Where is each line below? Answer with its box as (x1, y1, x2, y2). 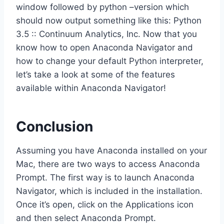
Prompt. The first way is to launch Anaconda (16, 172, 194, 183)
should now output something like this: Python (16, 15, 201, 26)
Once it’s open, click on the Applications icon (16, 199, 193, 210)
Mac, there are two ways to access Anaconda (16, 159, 200, 169)
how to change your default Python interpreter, (16, 56, 203, 66)
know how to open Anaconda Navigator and (16, 42, 193, 53)
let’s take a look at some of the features (16, 69, 175, 80)
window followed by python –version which (16, 2, 189, 12)
